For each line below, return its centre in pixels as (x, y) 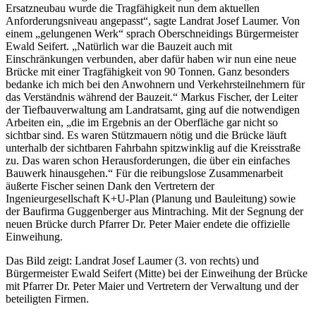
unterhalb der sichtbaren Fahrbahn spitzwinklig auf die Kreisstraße (153, 147)
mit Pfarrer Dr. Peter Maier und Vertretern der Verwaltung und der (152, 286)
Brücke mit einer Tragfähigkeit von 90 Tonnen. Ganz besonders (147, 71)
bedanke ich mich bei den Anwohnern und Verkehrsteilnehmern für (155, 84)
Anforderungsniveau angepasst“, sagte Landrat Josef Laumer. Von (153, 20)
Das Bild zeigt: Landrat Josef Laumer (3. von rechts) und (132, 260)
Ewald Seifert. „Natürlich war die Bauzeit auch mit (119, 46)
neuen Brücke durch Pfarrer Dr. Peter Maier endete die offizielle (148, 224)
